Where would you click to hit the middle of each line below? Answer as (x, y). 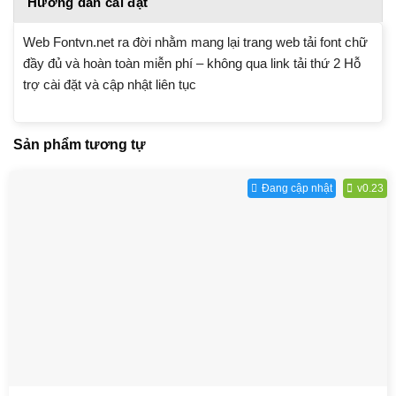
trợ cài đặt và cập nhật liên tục (110, 85)
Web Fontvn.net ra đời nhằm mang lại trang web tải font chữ (195, 42)
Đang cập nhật (297, 188)
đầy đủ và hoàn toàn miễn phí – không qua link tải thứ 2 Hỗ (192, 64)
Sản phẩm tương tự (80, 144)
